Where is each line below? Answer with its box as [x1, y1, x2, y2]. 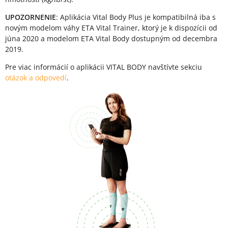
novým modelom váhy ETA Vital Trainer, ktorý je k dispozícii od [5, 23, 217, 33]
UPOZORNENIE [5, 12, 56, 22]
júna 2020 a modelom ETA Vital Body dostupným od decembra [5, 34, 217, 44]
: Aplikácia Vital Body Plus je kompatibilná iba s [56, 12, 216, 22]
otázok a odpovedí [5, 73, 67, 83]
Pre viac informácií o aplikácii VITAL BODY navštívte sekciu [5, 62, 202, 72]
